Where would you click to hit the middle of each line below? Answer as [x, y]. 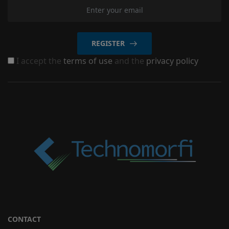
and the [130, 61]
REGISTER [108, 43]
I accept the [39, 61]
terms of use [89, 61]
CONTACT [24, 219]
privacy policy [172, 61]
